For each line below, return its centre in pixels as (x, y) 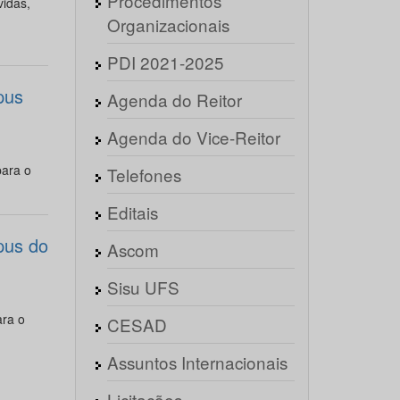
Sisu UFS (143, 287)
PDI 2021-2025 (165, 62)
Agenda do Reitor (174, 100)
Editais (132, 212)
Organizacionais (168, 25)
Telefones (144, 175)
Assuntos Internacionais (197, 362)
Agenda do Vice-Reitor (193, 137)
